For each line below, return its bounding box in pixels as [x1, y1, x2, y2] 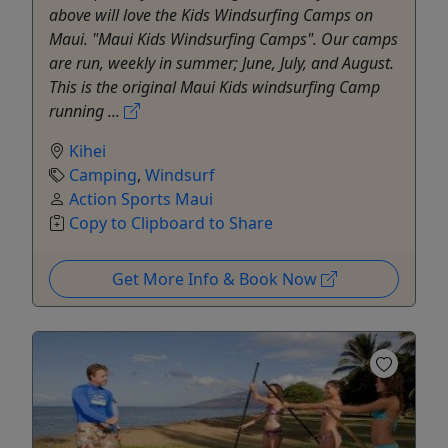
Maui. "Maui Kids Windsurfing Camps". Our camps [49, 27, 398, 50]
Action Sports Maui [69, 187, 213, 210]
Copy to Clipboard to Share [69, 211, 273, 234]
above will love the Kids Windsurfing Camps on [49, 3, 373, 26]
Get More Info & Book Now [111, 267, 321, 290]
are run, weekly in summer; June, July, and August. [49, 51, 394, 74]
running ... [49, 99, 124, 122]
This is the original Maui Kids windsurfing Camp [49, 75, 380, 98]
